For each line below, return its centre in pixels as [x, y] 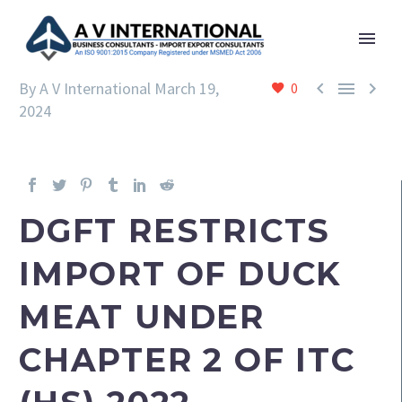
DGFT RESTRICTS [175, 231]
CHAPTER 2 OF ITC [187, 360]
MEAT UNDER [142, 317]
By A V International [85, 88]
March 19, [187, 88]
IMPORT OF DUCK [181, 274]
